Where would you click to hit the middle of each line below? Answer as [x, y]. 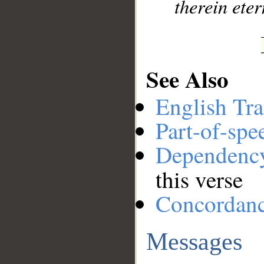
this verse [199, 179]
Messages [194, 241]
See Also [187, 78]
